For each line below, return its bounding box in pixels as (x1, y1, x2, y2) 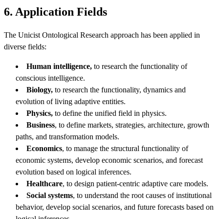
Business (26, 121, 55, 129)
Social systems (26, 191, 73, 199)
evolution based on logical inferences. (16, 168, 131, 176)
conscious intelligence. (16, 74, 85, 82)
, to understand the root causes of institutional (73, 191, 212, 199)
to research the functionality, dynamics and (53, 86, 186, 94)
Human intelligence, (26, 62, 94, 70)
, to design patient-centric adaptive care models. (63, 179, 208, 188)
